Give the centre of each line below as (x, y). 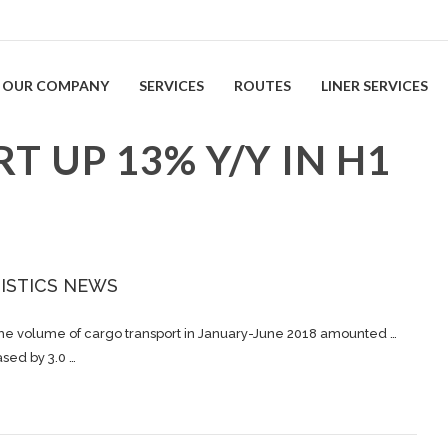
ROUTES (262, 85)
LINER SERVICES (374, 85)
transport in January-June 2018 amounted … (259, 333)
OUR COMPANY (55, 85)
